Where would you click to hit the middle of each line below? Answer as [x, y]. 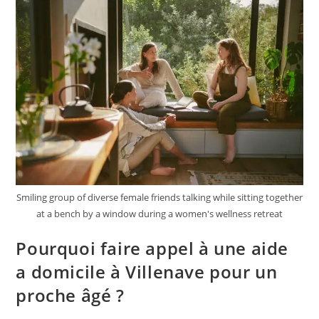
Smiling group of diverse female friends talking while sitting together [159, 198]
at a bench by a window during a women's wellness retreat [159, 214]
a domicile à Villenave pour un [147, 272]
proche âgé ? [70, 296]
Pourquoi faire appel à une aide [152, 249]
